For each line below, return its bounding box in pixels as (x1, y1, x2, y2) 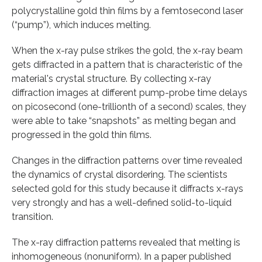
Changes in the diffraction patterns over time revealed (12, 154, 242, 166)
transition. (12, 211, 53, 222)
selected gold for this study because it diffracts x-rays (12, 182, 243, 194)
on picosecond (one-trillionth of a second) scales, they (12, 101, 246, 112)
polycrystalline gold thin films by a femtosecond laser (12, 5, 243, 16)
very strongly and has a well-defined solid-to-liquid (12, 196, 232, 208)
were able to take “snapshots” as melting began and (12, 115, 236, 126)
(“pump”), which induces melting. (12, 19, 151, 30)
